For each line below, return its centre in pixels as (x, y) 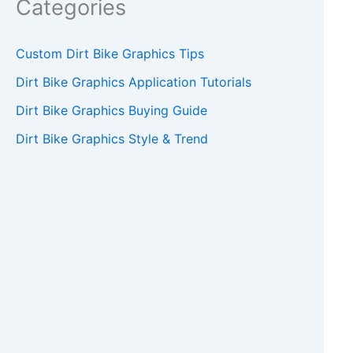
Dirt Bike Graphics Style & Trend (112, 139)
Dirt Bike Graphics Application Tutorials (134, 82)
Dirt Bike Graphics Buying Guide (111, 111)
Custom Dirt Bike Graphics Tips (110, 54)
